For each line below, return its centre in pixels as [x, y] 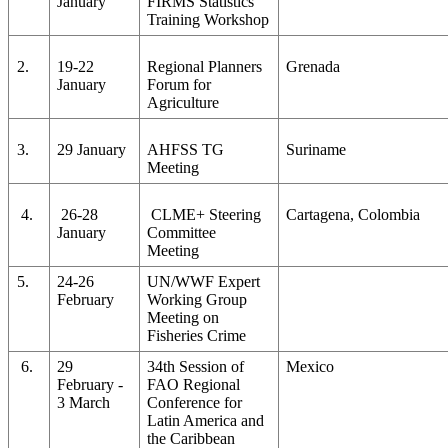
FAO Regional [194, 384]
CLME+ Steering [204, 214]
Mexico [310, 366]
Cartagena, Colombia [353, 214]
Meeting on [183, 317]
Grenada [313, 66]
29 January [92, 149]
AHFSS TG [186, 149]
